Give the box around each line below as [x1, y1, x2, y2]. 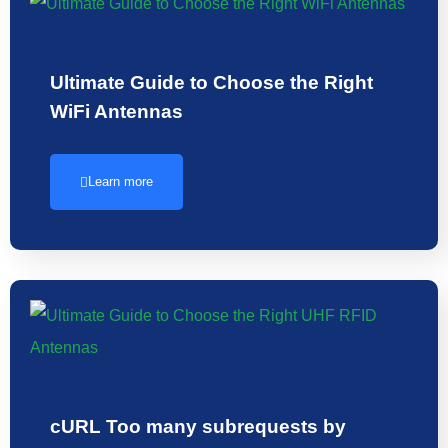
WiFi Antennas [50, 100, 183, 123]
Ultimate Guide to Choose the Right [50, 71, 373, 94]
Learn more [88, 174, 153, 190]
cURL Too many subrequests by [50, 415, 346, 438]
